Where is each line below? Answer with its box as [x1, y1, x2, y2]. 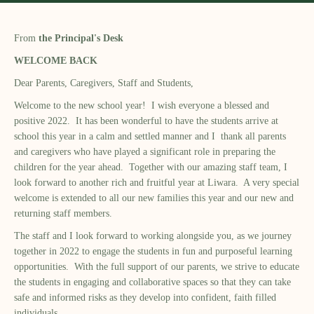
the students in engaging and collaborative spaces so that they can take [14, 276, 291, 287]
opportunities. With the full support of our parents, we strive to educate [14, 261, 299, 272]
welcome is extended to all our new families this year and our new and [14, 192, 294, 203]
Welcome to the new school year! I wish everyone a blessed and [14, 100, 269, 111]
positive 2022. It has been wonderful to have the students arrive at [14, 115, 278, 126]
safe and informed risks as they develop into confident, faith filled [14, 292, 276, 303]
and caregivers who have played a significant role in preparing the [14, 146, 275, 157]
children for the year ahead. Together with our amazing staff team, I [14, 161, 287, 172]
